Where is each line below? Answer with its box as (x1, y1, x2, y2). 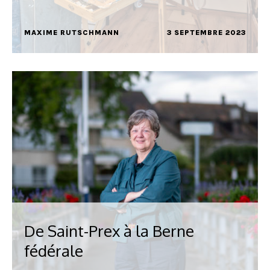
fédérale (24, 240, 83, 260)
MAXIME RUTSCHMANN (24, 28, 119, 37)
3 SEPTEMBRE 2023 (167, 28, 246, 37)
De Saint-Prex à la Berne (24, 221, 194, 240)
